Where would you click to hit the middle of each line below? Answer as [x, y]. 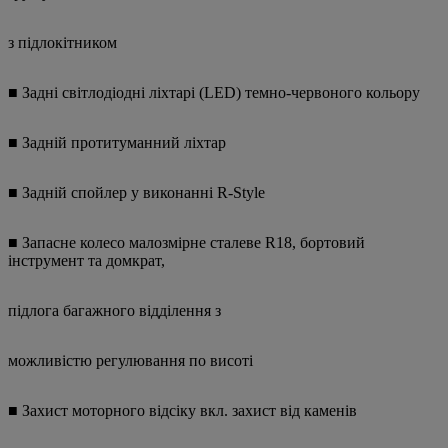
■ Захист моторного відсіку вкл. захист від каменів [182, 411]
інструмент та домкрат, [86, 261]
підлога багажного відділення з [114, 311]
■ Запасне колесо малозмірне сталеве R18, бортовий [186, 243]
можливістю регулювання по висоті [130, 361]
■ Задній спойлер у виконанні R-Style [136, 193]
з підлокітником [62, 43]
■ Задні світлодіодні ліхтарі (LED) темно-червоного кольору [214, 93]
